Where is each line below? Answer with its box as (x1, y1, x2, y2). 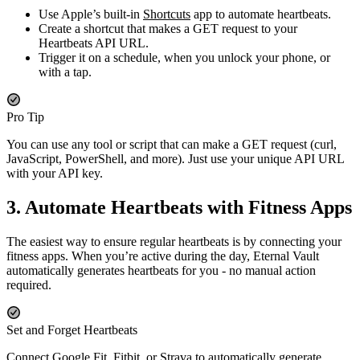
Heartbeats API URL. (39, 36, 149, 51)
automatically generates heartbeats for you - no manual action (6, 264, 316, 278)
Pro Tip (6, 110, 44, 125)
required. (6, 278, 51, 292)
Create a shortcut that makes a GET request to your (39, 22, 297, 36)
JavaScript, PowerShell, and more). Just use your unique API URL (6, 152, 344, 166)
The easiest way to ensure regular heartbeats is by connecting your (6, 235, 342, 249)
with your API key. (6, 166, 103, 181)
